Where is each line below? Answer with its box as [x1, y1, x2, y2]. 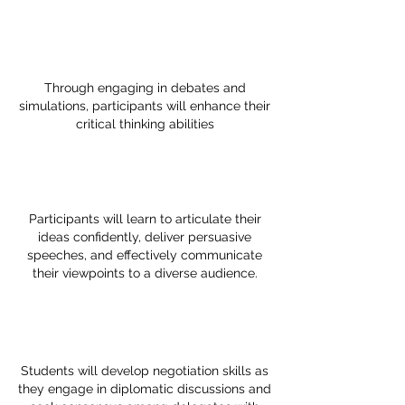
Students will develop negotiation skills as [21, 363, 268, 378]
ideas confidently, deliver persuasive [38, 230, 251, 244]
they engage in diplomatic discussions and [18, 381, 271, 396]
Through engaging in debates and [43, 80, 246, 95]
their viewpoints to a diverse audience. [32, 266, 258, 280]
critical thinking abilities [75, 117, 214, 131]
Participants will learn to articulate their [28, 212, 261, 226]
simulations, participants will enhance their [19, 99, 270, 113]
